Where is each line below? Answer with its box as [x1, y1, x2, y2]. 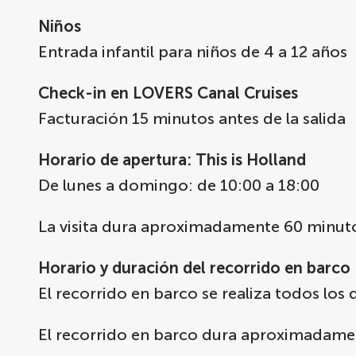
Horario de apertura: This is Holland [38, 150, 306, 169]
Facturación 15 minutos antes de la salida [38, 109, 346, 128]
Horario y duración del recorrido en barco [38, 258, 350, 277]
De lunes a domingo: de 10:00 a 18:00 [38, 176, 319, 195]
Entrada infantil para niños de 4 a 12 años [38, 42, 347, 61]
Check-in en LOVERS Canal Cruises [38, 83, 298, 103]
